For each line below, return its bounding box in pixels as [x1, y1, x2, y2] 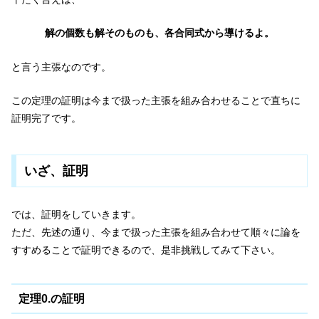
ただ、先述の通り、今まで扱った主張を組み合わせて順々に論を [11, 226, 300, 238]
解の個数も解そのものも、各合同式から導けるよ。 [45, 27, 274, 39]
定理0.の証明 [18, 292, 85, 305]
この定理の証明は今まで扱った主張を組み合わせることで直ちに [11, 95, 300, 107]
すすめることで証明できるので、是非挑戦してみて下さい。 [11, 244, 281, 256]
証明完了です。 [11, 113, 81, 125]
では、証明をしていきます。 [11, 208, 141, 220]
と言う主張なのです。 [11, 61, 111, 73]
